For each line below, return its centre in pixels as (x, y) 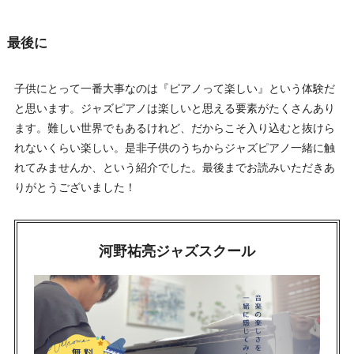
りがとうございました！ (75, 187)
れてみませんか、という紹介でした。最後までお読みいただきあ (174, 167)
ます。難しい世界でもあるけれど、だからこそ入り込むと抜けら (174, 128)
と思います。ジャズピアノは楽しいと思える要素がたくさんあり (174, 108)
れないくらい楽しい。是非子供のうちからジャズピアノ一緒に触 (174, 147)
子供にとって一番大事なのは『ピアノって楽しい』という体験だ (174, 88)
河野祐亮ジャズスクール (177, 251)
